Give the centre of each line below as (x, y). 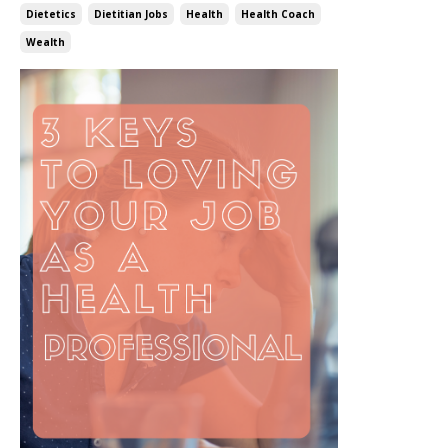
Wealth (45, 42)
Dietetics (51, 14)
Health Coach (278, 14)
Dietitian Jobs (131, 14)
